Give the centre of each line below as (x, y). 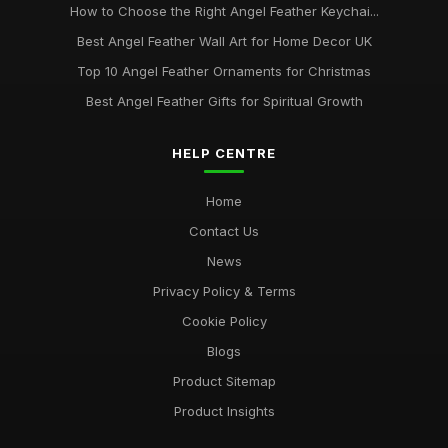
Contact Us (224, 231)
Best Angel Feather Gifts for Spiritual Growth (224, 101)
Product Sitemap (224, 381)
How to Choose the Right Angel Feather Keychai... (224, 11)
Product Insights (224, 411)
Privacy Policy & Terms (224, 291)
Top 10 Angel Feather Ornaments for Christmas (224, 71)
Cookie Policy (224, 321)
